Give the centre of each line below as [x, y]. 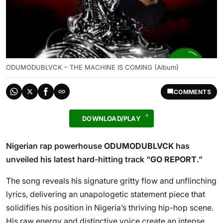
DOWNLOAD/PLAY [111, 118]
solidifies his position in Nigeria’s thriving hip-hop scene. [110, 208]
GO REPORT [173, 159]
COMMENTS [192, 92]
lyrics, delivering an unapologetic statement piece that [106, 194]
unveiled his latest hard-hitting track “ [78, 159]
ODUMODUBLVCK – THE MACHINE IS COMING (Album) [92, 67]
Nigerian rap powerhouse [55, 146]
